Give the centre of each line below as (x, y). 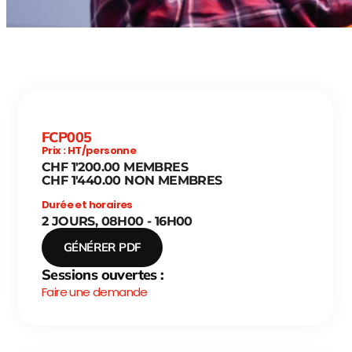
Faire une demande (95, 292)
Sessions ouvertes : (103, 275)
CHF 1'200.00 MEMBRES (115, 167)
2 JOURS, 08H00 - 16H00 (117, 221)
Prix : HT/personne (89, 150)
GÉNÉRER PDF (103, 247)
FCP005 (67, 137)
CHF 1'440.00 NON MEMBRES (132, 180)
